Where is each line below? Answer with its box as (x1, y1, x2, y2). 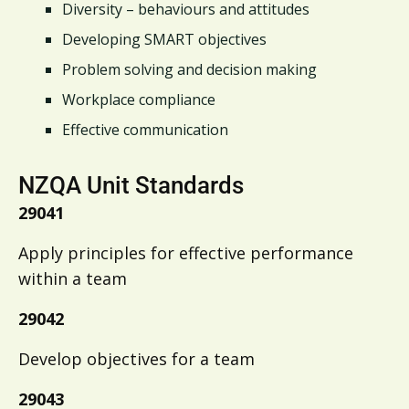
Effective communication (62, 120, 228, 141)
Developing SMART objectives (62, 29, 267, 50)
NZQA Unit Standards (18, 172, 244, 200)
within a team (18, 267, 127, 290)
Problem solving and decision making (62, 59, 317, 80)
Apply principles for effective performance (18, 242, 353, 265)
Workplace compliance (62, 89, 215, 110)
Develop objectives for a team (18, 348, 255, 371)
